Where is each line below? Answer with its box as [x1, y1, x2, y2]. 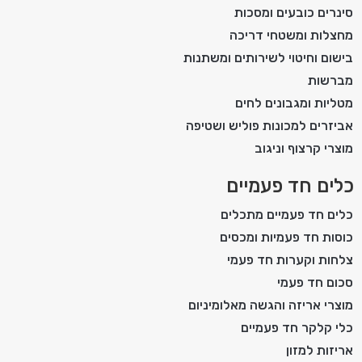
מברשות [308, 72, 353, 88]
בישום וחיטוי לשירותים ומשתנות [183, 49, 353, 65]
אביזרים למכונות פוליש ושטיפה [186, 117, 353, 133]
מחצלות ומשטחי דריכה [229, 27, 353, 43]
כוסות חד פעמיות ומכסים [220, 229, 353, 245]
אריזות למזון [286, 342, 353, 358]
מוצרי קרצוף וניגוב [255, 140, 353, 156]
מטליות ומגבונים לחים [235, 95, 353, 111]
